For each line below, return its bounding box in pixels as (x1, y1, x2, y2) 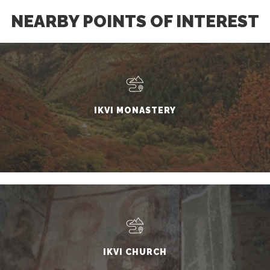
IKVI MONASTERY (94, 105, 176, 115)
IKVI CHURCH (103, 246, 167, 257)
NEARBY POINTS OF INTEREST (11, 11, 259, 31)
